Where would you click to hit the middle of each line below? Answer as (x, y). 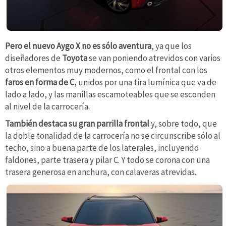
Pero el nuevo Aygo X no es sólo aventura (78, 46)
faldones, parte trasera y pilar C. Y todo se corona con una (107, 160)
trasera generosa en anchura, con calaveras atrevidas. (101, 172)
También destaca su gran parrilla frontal (78, 124)
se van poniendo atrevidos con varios (154, 58)
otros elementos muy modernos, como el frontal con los (106, 70)
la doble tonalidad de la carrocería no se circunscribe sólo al (113, 136)
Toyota (74, 58)
